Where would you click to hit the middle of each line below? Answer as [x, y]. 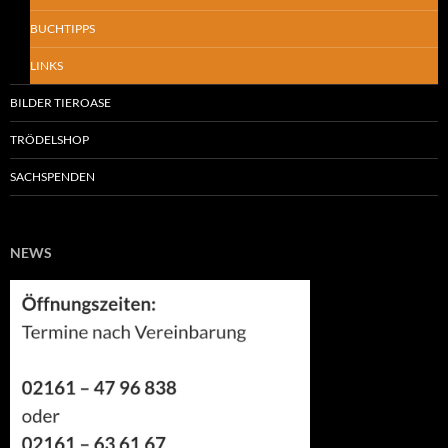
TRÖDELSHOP [49, 139]
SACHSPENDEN [52, 176]
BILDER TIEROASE [60, 102]
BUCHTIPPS [62, 28]
